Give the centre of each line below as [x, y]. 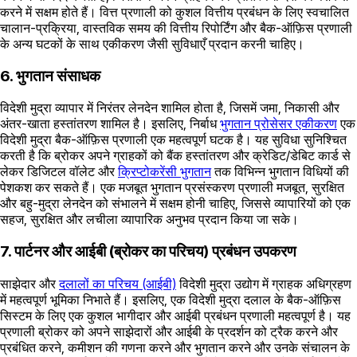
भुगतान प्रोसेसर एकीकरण [279, 124]
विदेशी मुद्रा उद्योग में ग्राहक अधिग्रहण [264, 283]
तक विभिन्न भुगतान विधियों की [280, 172]
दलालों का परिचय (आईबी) [118, 283]
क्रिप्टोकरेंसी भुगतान [165, 172]
